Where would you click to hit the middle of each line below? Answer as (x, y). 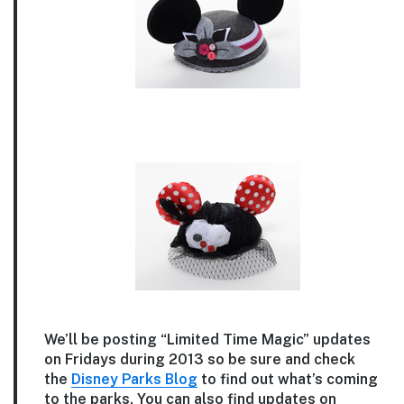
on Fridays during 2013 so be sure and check (200, 359)
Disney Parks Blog (134, 379)
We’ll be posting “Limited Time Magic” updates (207, 339)
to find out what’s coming (288, 379)
